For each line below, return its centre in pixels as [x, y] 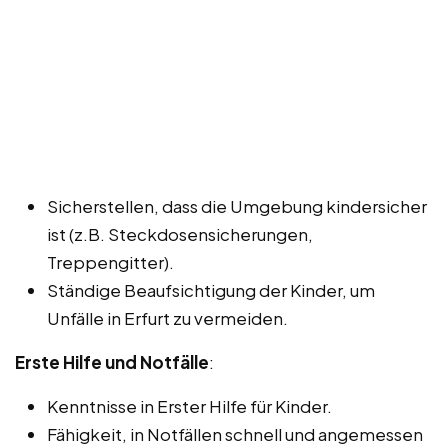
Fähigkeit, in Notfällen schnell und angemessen [235, 434]
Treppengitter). [110, 262]
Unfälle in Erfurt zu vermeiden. [167, 318]
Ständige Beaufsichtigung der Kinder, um [211, 290]
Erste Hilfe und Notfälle [112, 362]
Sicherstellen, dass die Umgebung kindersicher [237, 206]
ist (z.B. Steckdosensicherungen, [180, 234]
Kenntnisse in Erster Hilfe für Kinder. [189, 406]
